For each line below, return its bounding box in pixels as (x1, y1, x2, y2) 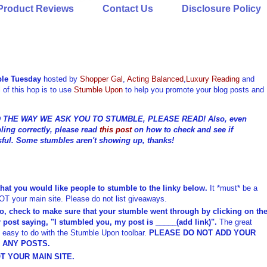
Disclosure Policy (182, 4, 261, 14)
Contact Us (103, 4, 153, 14)
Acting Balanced (127, 74, 184, 83)
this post (100, 125, 132, 134)
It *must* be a (207, 184, 257, 193)
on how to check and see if (132, 125, 233, 134)
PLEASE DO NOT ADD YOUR (149, 228, 256, 238)
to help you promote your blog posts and (123, 85, 264, 94)
